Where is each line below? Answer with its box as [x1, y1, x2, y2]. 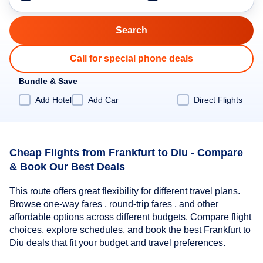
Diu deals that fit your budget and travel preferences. [9, 238, 225, 248]
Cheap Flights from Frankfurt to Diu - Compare [9, 146, 243, 159]
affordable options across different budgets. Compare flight [9, 212, 251, 222]
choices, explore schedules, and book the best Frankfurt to [9, 225, 251, 235]
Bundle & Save [19, 76, 77, 86]
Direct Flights [194, 95, 242, 104]
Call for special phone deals [70, 53, 193, 63]
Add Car [88, 95, 119, 104]
